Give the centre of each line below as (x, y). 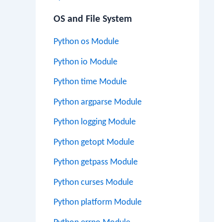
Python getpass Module (96, 162)
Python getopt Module (94, 142)
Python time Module (90, 82)
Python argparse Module (98, 102)
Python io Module (85, 62)
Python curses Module (93, 182)
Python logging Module (95, 122)
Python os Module (86, 42)
